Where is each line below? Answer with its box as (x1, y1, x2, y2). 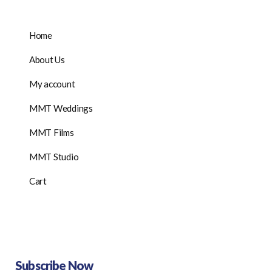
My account (29, 78, 75, 89)
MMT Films (29, 127, 74, 138)
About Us (29, 54, 65, 65)
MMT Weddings (29, 103, 93, 114)
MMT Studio (29, 151, 79, 162)
